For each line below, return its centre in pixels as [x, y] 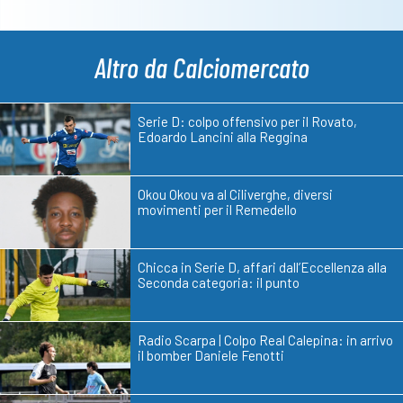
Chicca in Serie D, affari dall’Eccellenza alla [262, 268]
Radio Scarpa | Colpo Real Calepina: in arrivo [265, 340]
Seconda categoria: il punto [219, 283]
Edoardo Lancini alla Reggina [223, 137]
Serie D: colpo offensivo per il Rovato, [247, 122]
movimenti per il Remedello [217, 210]
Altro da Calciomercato [201, 67]
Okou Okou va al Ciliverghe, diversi [235, 195]
